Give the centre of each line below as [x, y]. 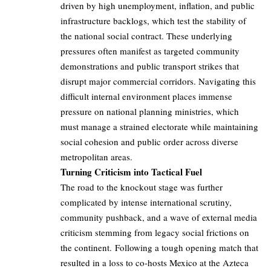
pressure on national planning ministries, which [150, 112]
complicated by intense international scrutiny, [146, 202]
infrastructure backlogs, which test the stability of [153, 21]
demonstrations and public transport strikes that [150, 66]
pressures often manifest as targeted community [150, 51]
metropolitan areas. [96, 157]
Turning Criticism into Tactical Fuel [131, 172]
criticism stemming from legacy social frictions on [155, 233]
